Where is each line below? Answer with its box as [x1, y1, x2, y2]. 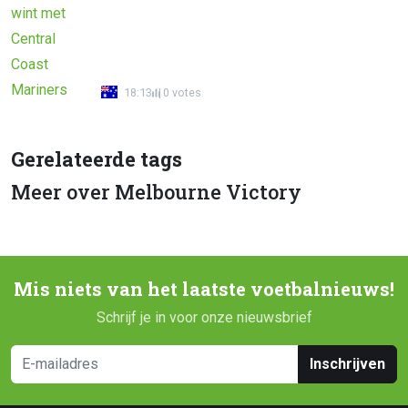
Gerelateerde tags [11, 145, 182, 172]
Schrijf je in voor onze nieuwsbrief [96, 308, 312, 326]
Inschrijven [310, 354, 385, 372]
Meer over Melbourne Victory [11, 178, 301, 205]
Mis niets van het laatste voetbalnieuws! [14, 276, 394, 301]
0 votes [162, 85, 201, 99]
